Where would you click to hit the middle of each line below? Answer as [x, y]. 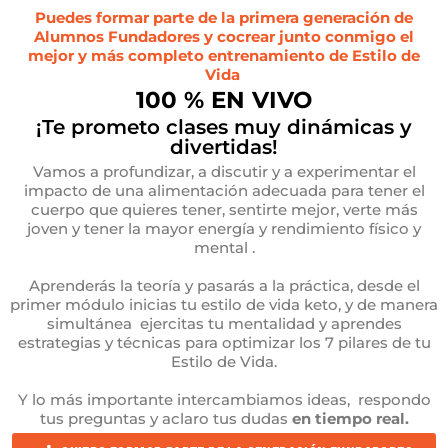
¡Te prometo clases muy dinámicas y [224, 127]
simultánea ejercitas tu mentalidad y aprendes [224, 324]
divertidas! [224, 147]
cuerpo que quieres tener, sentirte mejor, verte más [224, 210]
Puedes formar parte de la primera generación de [224, 18]
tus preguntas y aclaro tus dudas [165, 419]
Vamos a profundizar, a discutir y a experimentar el [224, 172]
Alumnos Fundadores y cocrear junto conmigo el [224, 37]
